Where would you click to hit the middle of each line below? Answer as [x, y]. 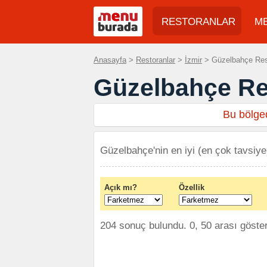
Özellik [192, 187]
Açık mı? [121, 187]
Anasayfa [110, 60]
